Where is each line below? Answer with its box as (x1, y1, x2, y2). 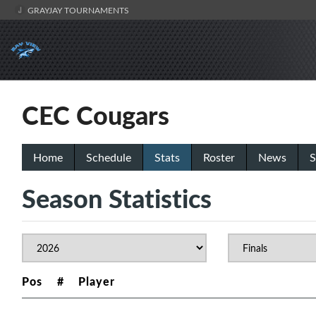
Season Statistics (22, 180, 212, 217)
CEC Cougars (22, 97, 169, 133)
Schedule (86, 150, 131, 166)
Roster (203, 150, 235, 166)
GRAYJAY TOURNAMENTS (25, 4, 129, 16)
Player (78, 273, 115, 290)
